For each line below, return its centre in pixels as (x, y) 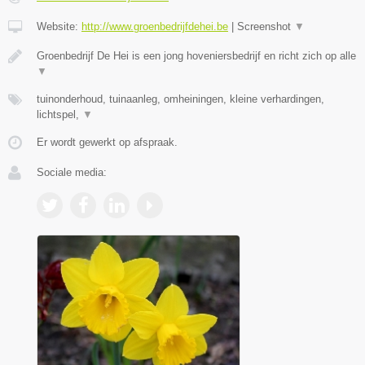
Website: (59, 26)
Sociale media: (72, 172)
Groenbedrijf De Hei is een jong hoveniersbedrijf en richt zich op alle (196, 55)
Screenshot (266, 26)
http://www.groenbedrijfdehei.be (155, 26)
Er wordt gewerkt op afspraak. (107, 142)
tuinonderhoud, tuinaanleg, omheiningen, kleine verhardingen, (180, 99)
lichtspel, (59, 114)
